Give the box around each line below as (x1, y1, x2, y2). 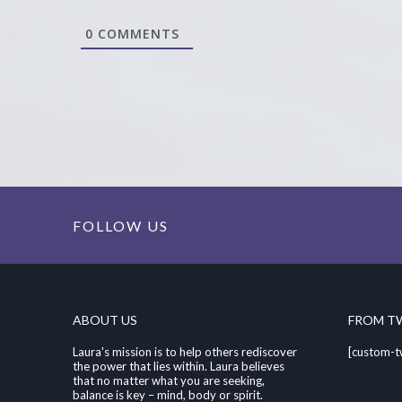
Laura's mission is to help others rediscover (72, 344, 297, 359)
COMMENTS (93, 24, 180, 42)
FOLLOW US (72, 216, 169, 234)
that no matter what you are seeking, (72, 372, 265, 388)
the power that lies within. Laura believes (72, 358, 284, 373)
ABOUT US (72, 312, 137, 328)
